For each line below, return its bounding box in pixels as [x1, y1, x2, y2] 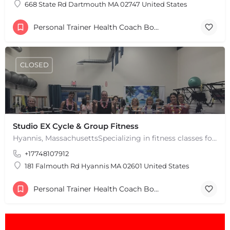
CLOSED [20, 61, 49, 69]
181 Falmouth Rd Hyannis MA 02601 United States [25, 161, 189, 170]
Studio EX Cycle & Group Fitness [13, 121, 139, 131]
